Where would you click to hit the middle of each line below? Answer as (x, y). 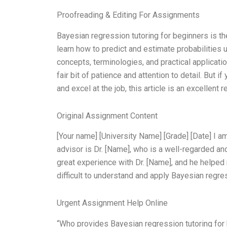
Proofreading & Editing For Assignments (128, 15)
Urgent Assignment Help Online (112, 203)
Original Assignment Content (107, 116)
